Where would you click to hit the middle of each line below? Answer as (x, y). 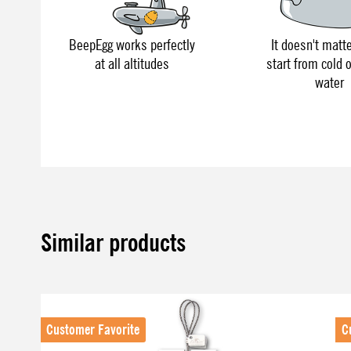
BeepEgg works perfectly (132, 45)
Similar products (113, 243)
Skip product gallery (89, 304)
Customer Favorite (93, 330)
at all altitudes (132, 64)
